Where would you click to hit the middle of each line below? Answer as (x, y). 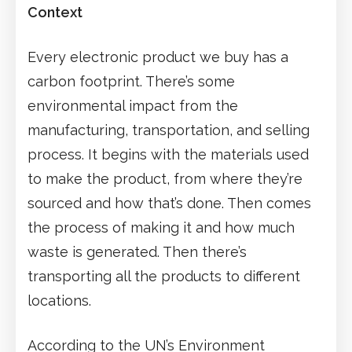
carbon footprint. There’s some (131, 81)
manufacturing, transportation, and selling (169, 130)
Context (55, 12)
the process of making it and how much (161, 227)
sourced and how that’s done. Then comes (169, 203)
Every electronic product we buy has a (158, 57)
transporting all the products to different (164, 276)
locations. (59, 300)
